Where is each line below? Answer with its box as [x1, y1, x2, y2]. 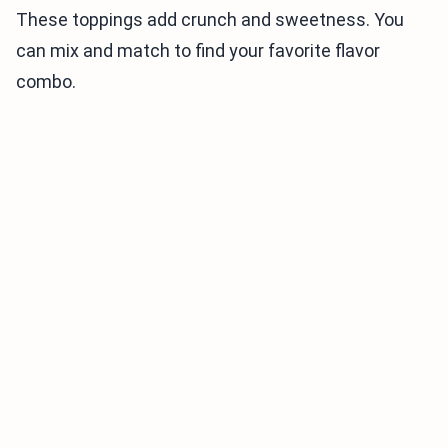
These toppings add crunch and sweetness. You [16, 9, 404, 31]
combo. [16, 71, 76, 93]
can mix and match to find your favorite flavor [16, 40, 380, 62]
